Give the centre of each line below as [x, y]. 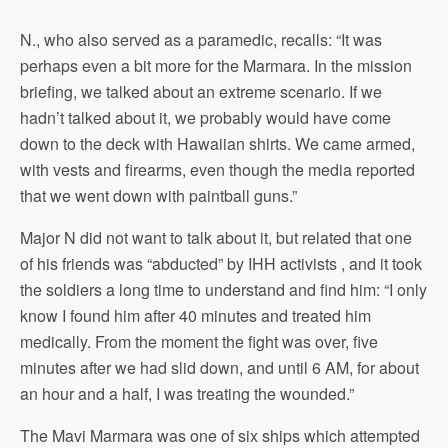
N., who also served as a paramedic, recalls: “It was [201, 39]
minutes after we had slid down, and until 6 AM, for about [219, 367]
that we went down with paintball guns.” [158, 195]
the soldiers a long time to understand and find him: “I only [223, 289]
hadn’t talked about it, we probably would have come [205, 117]
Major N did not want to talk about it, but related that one [216, 237]
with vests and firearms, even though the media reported [217, 169]
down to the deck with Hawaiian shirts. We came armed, [217, 143]
